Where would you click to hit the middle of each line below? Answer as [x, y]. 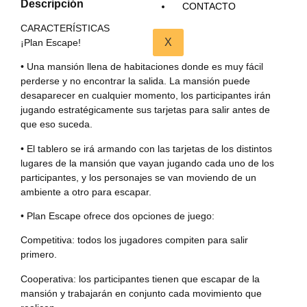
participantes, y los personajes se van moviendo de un [138, 177]
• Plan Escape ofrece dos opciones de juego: [118, 216]
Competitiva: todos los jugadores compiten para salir [134, 240]
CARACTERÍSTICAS [65, 28]
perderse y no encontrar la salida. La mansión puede [135, 81]
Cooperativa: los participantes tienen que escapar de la [140, 279]
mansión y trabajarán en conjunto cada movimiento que [141, 293]
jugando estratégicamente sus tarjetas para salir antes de [145, 110]
